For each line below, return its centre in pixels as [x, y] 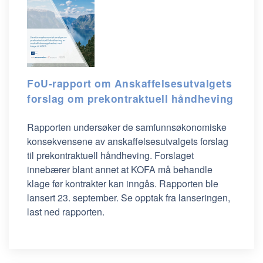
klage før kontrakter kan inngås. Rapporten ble [123, 183]
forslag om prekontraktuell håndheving [130, 98]
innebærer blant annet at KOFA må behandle [120, 169]
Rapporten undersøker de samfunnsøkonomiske [127, 127]
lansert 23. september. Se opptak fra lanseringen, [129, 198]
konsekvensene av [67, 141]
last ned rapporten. [66, 212]
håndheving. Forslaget [146, 155]
